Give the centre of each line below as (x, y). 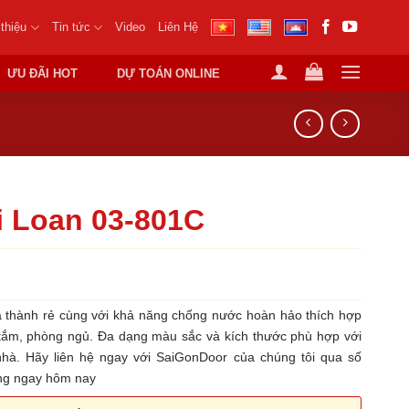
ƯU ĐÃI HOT (43, 73)
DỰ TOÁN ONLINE (169, 73)
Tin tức (71, 27)
